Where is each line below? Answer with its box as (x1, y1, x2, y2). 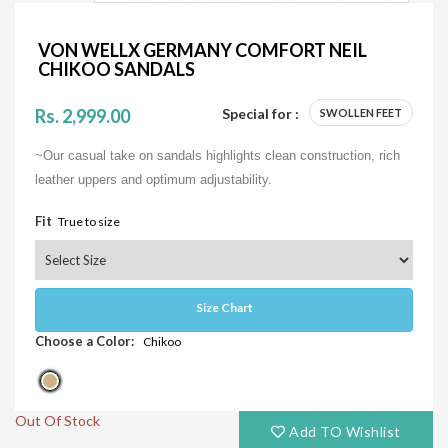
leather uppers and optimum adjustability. (35, 171, 272, 187)
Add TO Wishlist (285, 422, 401, 440)
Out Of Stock (15, 411, 100, 429)
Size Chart (195, 299, 253, 315)
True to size (58, 213, 120, 229)
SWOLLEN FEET (320, 105, 402, 119)
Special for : (222, 104, 299, 122)
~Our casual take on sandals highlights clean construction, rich (35, 147, 400, 163)
